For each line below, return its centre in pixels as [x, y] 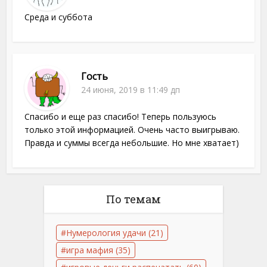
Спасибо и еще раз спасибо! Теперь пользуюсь [121, 117]
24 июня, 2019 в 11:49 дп [131, 90]
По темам [133, 199]
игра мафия [90, 250]
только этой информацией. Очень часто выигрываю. [132, 130]
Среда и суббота [59, 17]
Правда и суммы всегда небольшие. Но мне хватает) [132, 143]
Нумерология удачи [106, 233]
